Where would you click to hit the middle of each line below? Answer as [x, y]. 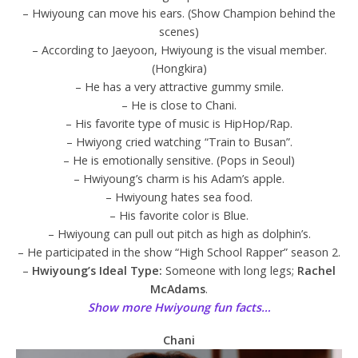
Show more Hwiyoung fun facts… [179, 308]
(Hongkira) [179, 69]
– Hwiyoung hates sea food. [179, 197]
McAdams [178, 289]
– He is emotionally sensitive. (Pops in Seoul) [179, 161]
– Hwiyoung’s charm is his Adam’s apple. [179, 179]
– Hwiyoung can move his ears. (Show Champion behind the [179, 14]
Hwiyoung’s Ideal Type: [97, 271]
